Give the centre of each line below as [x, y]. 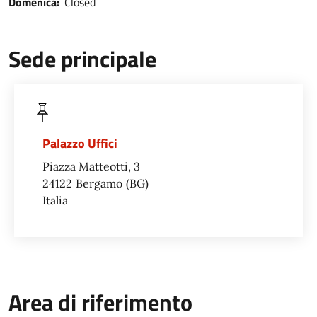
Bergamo [99, 183]
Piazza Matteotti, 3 [91, 166]
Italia [55, 200]
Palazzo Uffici [80, 143]
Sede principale [82, 58]
